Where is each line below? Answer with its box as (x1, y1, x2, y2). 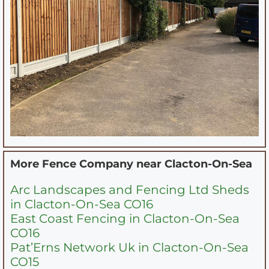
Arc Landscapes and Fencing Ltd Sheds (10, 182, 249, 197)
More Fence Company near (10, 157, 165, 171)
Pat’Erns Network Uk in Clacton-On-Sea (10, 240, 249, 255)
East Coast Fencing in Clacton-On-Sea (10, 211, 240, 226)
